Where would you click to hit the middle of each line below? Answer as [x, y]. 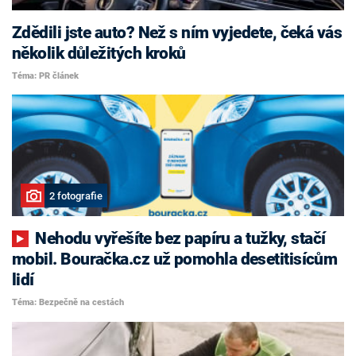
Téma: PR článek [45, 75]
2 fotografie [75, 195]
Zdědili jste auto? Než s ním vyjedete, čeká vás [177, 33]
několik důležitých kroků [99, 53]
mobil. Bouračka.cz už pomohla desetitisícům [175, 259]
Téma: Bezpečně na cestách [68, 302]
